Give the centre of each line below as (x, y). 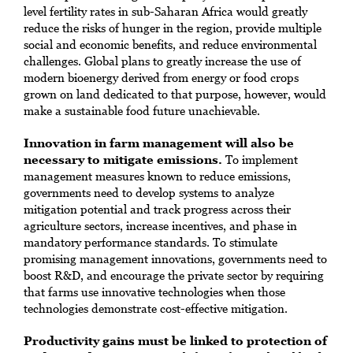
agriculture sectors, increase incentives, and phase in (160, 225)
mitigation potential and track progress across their (157, 209)
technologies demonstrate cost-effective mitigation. (156, 308)
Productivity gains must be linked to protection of (175, 340)
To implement (262, 159)
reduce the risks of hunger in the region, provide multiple (173, 28)
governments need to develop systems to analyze (149, 192)
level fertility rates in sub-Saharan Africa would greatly (165, 11)
